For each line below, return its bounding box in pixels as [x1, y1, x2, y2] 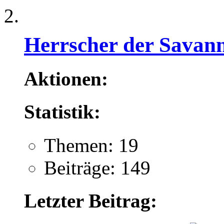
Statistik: [24, 101, 100, 123]
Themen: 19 [44, 134, 138, 156]
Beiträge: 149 [44, 156, 150, 178]
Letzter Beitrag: [24, 189, 157, 211]
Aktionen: [24, 67, 108, 89]
